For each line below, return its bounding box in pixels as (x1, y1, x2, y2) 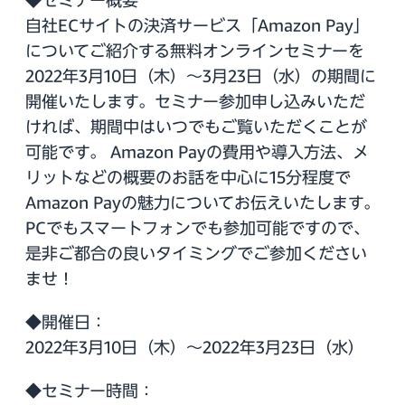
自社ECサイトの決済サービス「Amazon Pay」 (25, 17, 370, 33)
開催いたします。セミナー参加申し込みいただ (25, 93, 365, 109)
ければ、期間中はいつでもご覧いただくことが (25, 118, 367, 135)
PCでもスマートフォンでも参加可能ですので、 (25, 220, 370, 236)
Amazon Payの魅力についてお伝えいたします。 (25, 194, 380, 211)
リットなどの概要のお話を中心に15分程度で (25, 169, 351, 185)
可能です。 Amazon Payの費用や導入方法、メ (25, 144, 369, 160)
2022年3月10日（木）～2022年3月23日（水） (25, 339, 364, 355)
